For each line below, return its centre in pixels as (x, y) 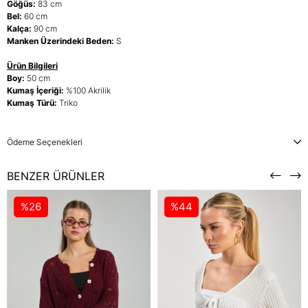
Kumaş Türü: (33, 102)
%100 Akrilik (88, 90)
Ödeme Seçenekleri (45, 142)
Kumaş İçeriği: (36, 90)
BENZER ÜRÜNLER (56, 176)
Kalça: (20, 28)
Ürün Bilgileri (32, 65)
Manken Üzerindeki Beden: (62, 41)
